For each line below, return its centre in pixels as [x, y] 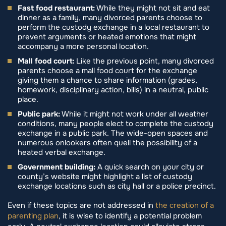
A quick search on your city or [150, 167]
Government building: [56, 167]
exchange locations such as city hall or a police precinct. [117, 186]
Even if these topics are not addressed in [81, 206]
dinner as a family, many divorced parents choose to [110, 18]
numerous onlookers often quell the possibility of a [107, 143]
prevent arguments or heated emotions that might [107, 37]
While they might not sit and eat [152, 8]
